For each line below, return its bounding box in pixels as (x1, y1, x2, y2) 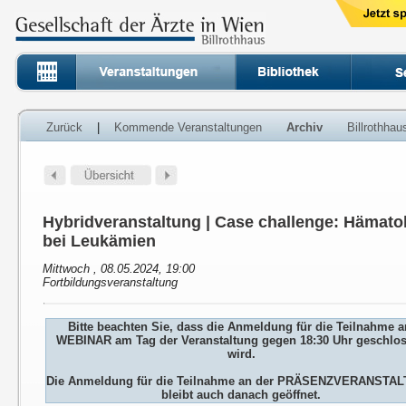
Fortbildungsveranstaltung (43, 275, 179, 290)
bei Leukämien (43, 232, 157, 251)
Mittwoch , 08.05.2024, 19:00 (43, 262, 196, 276)
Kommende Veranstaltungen (114, 121, 263, 134)
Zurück (46, 121, 83, 134)
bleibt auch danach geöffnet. (161, 388, 322, 402)
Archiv (286, 121, 324, 134)
